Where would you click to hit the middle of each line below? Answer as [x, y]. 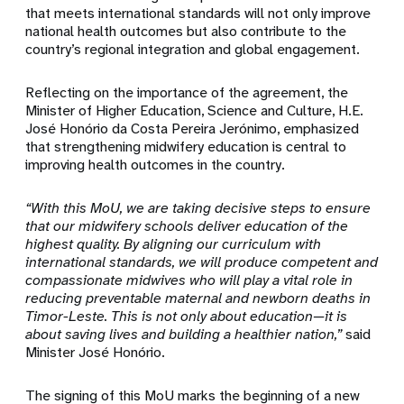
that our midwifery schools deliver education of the [187, 226]
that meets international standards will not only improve [198, 14]
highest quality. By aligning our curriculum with [174, 244]
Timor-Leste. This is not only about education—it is [187, 317]
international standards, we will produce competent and [202, 262]
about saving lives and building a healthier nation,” [184, 335]
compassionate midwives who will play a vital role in [189, 280]
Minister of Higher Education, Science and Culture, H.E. [195, 111]
